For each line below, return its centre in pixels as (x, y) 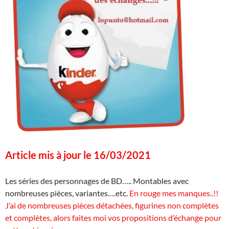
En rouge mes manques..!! (174, 193)
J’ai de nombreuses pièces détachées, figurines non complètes (112, 205)
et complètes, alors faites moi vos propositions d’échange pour (113, 217)
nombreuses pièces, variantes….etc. (67, 193)
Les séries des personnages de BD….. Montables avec (97, 180)
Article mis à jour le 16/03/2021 (78, 155)
